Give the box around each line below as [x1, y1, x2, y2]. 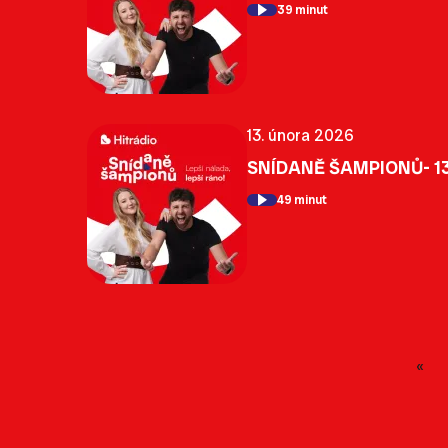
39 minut [277, 2, 328, 19]
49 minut [277, 192, 327, 209]
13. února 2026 [247, 124, 354, 146]
